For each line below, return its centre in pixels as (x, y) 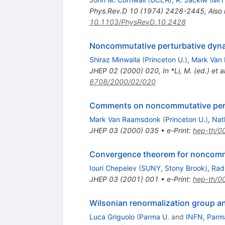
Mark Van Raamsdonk (125, 119)
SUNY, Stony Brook (173, 168)
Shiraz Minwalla (115, 59)
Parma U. (154, 216)
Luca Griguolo (112, 216)
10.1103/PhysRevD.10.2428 (137, 22)
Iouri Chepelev (113, 168)
